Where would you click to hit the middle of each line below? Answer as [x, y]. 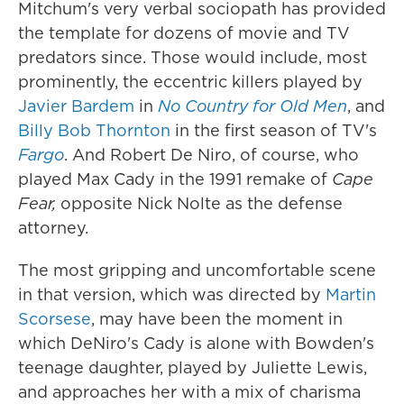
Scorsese [55, 318]
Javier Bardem [76, 106]
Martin [351, 294]
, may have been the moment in [217, 318]
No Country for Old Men [252, 106]
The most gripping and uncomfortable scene [197, 270]
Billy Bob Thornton [94, 130]
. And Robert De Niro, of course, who [211, 154]
